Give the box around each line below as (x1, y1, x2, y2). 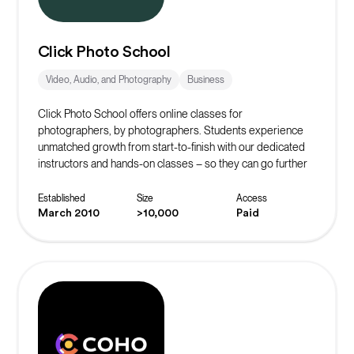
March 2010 (37, 207, 100, 219)
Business (186, 73, 224, 85)
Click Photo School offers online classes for (37, 107, 243, 120)
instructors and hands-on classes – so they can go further (37, 156, 307, 170)
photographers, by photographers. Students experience (37, 123, 303, 137)
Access (235, 192, 267, 204)
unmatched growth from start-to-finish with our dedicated (37, 140, 305, 153)
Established (37, 192, 85, 204)
